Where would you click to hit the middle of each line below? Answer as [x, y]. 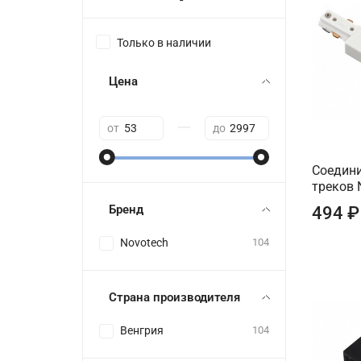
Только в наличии [164, 43]
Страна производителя [175, 297]
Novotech [145, 243]
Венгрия [142, 330]
